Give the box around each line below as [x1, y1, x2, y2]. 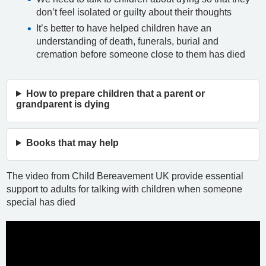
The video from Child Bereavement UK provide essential [7, 171, 243, 181]
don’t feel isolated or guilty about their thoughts [36, 7, 232, 17]
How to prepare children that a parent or [26, 88, 205, 99]
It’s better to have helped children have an [36, 23, 211, 33]
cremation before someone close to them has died [36, 49, 245, 59]
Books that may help [26, 138, 119, 148]
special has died [7, 197, 75, 207]
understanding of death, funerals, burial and [36, 36, 218, 46]
